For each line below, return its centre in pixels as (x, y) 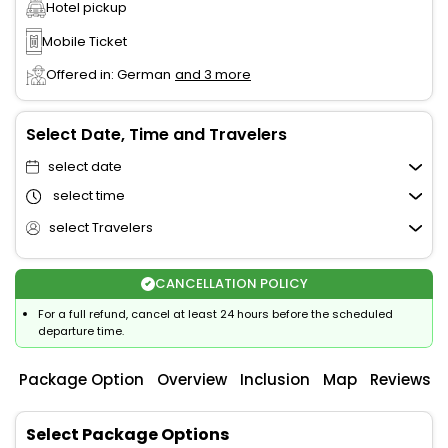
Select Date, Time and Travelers (156, 135)
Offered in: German (108, 75)
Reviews (400, 380)
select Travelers (100, 228)
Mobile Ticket (84, 41)
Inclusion (275, 380)
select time (89, 196)
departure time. (81, 331)
